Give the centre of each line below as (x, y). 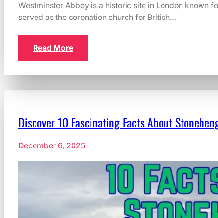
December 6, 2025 (52, 146)
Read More (53, 48)
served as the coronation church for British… (97, 17)
